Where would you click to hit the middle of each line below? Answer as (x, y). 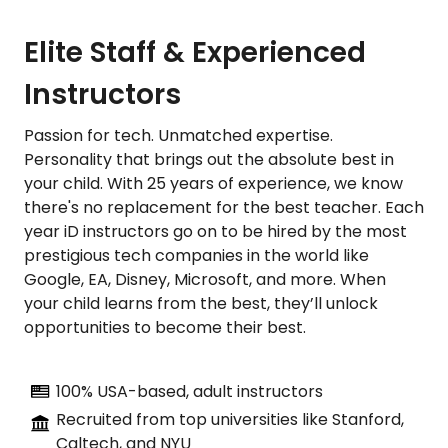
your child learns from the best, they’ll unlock (201, 303)
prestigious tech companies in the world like (196, 255)
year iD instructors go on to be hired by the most (215, 231)
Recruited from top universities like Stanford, (230, 419)
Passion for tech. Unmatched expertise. (178, 135)
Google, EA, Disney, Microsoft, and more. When (205, 279)
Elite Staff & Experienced (195, 52)
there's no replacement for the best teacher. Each (224, 207)
